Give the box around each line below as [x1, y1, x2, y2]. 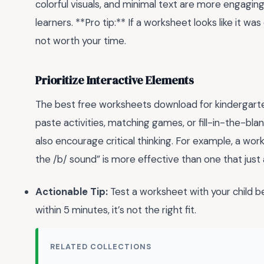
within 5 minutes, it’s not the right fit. [35, 203, 196, 216]
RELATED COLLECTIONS [50, 241, 152, 252]
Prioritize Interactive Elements [35, 72, 194, 88]
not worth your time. [35, 34, 126, 48]
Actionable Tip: [35, 184, 108, 198]
